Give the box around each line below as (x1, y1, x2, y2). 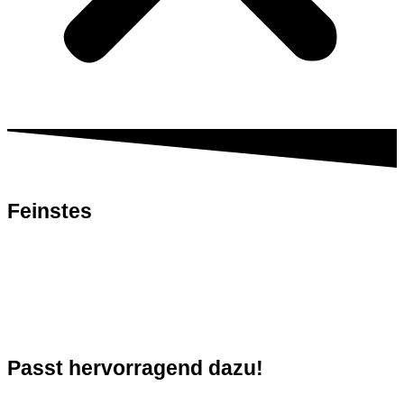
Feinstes (7, 198, 97, 223)
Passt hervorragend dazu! (7, 355, 263, 380)
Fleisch (97, 198, 169, 223)
